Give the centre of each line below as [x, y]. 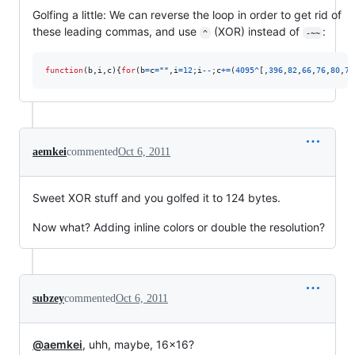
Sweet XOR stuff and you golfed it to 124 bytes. [157, 197]
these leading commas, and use [116, 31]
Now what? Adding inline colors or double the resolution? [179, 227]
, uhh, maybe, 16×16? [138, 344]
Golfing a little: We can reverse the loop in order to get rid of [187, 14]
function [64, 70]
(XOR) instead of [256, 31]
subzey [48, 298]
